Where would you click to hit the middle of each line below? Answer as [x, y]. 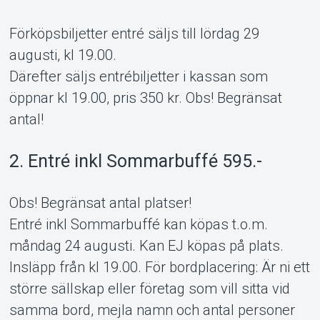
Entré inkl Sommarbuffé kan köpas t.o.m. [138, 225]
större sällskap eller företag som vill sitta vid [149, 289]
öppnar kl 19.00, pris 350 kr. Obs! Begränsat [145, 98]
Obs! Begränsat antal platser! [100, 203]
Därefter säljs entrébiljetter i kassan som [138, 77]
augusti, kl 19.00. [62, 55]
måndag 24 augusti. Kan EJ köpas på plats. [146, 246]
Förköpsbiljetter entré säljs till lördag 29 [134, 34]
